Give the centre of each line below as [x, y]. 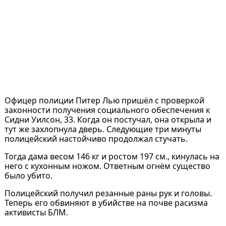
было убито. [28, 175]
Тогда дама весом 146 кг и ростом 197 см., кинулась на [112, 156]
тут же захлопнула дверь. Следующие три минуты [103, 129]
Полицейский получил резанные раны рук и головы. [108, 193]
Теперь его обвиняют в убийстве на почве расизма [106, 203]
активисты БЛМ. [36, 212]
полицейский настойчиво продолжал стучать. [96, 138]
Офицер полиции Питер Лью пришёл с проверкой [104, 100]
